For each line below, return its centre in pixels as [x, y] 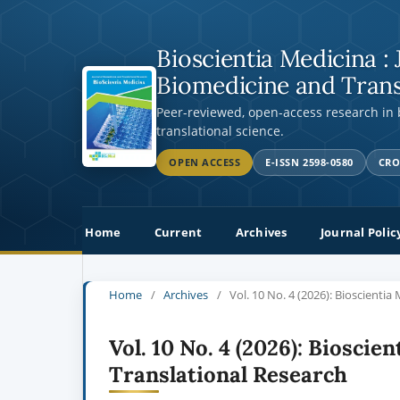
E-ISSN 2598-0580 [309, 162]
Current [178, 232]
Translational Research [228, 374]
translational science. [221, 131]
